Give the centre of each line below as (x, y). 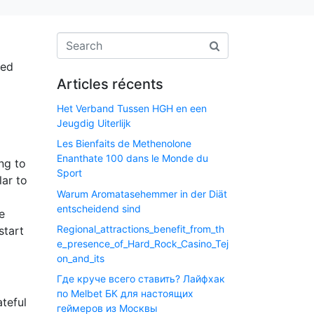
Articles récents (110, 84)
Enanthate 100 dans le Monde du (132, 158)
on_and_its (81, 259)
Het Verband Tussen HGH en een (132, 108)
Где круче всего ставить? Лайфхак (141, 279)
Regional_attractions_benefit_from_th (141, 229)
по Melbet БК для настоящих (125, 294)
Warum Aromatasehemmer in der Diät (142, 193)
